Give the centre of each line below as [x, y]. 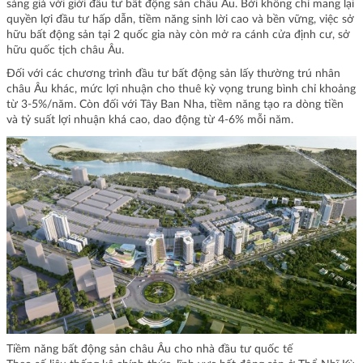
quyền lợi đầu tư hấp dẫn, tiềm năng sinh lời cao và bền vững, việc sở [180, 20]
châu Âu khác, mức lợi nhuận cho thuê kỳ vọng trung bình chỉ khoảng [181, 90]
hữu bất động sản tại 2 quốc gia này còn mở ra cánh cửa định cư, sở [178, 35]
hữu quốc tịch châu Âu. [67, 51]
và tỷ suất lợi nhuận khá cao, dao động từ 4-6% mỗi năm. [152, 120]
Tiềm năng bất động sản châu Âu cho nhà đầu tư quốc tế [149, 349]
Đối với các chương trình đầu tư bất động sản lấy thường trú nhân [173, 74]
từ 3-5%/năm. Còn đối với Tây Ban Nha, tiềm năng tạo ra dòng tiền [175, 105]
